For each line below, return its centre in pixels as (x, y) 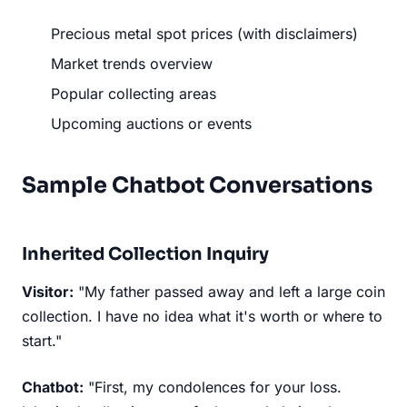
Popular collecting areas (134, 93)
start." (42, 340)
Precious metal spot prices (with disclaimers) (204, 33)
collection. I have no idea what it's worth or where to (202, 316)
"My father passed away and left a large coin (229, 291)
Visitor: (48, 291)
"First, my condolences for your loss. (213, 387)
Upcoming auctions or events (151, 123)
